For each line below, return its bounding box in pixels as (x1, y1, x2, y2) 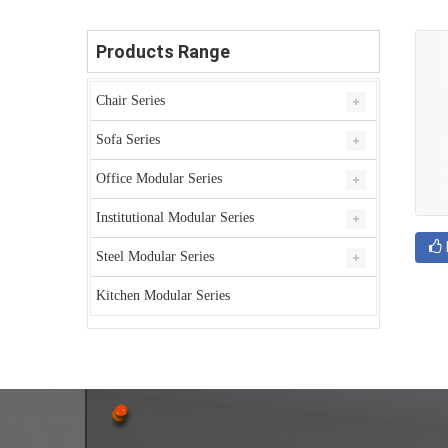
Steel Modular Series (96, 249, 214, 265)
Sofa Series (96, 132, 160, 148)
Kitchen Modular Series (96, 288, 230, 304)
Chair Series (96, 93, 165, 109)
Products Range (96, 41, 230, 63)
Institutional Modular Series (96, 210, 254, 226)
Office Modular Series (96, 171, 222, 187)
